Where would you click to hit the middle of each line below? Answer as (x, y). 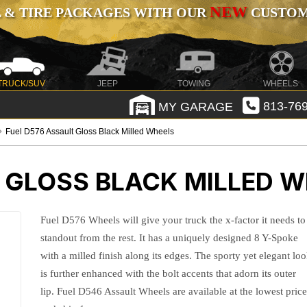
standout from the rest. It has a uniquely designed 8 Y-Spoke (170, 238)
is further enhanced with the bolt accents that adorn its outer (169, 273)
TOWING (194, 84)
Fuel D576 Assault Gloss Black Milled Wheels (90, 132)
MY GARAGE (194, 107)
